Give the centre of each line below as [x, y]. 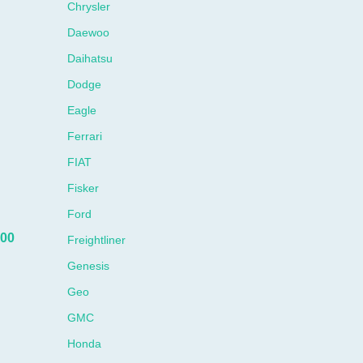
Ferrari [85, 136]
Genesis [89, 266]
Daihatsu [90, 58]
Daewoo [89, 32]
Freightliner [97, 240]
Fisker [83, 188]
